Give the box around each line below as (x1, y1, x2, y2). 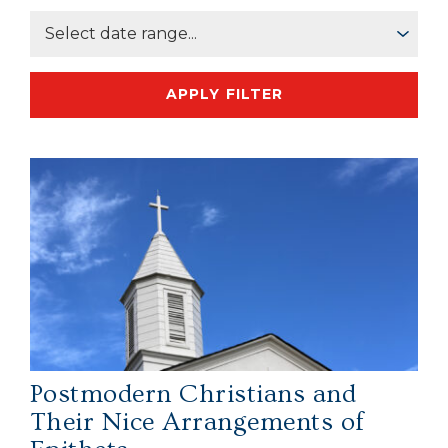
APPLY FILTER (165, 85, 283, 104)
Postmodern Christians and (30, 380, 356, 410)
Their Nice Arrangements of (30, 408, 365, 438)
